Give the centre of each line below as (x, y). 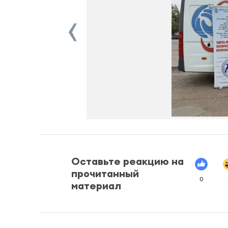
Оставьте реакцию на (127, 161)
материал (96, 186)
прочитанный (105, 174)
